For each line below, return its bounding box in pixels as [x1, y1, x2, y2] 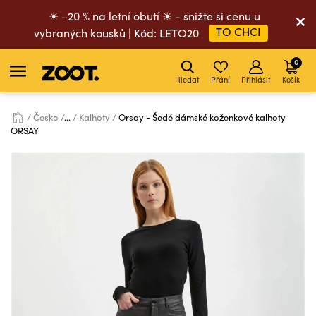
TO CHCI [216, 24, 261, 39]
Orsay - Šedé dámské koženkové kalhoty [119, 111, 286, 123]
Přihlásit [241, 74, 271, 85]
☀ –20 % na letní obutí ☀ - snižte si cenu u [49, 8, 260, 23]
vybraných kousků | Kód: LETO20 [34, 25, 202, 40]
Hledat [175, 74, 200, 85]
